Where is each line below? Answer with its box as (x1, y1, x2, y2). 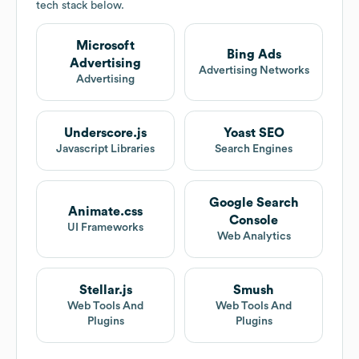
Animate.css (68, 205, 143, 219)
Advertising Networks (198, 65, 309, 77)
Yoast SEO (223, 127, 284, 140)
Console (229, 214, 278, 228)
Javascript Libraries (56, 143, 155, 155)
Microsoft (76, 39, 135, 53)
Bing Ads (226, 48, 281, 62)
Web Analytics (216, 231, 291, 243)
